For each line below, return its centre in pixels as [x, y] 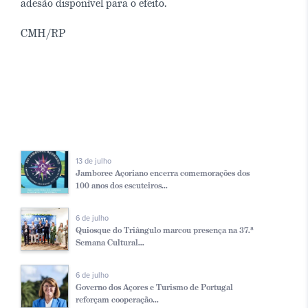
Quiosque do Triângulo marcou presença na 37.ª [165, 230]
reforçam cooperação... [117, 299]
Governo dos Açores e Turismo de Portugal [154, 287]
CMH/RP [43, 33]
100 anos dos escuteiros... [122, 185]
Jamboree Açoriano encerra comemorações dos [163, 173]
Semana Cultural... [110, 242]
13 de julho [93, 161]
